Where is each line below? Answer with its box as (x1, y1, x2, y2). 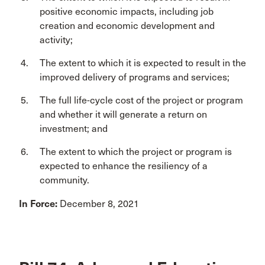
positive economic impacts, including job (40, 5, 214, 17)
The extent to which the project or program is (40, 146, 232, 157)
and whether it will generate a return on (40, 108, 207, 120)
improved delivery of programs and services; (40, 71, 230, 83)
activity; (40, 34, 73, 46)
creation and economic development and (40, 20, 215, 31)
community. (40, 174, 89, 186)
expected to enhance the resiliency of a (40, 160, 208, 172)
